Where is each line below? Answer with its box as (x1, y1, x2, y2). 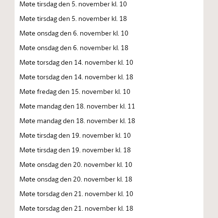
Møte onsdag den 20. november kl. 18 (19, 174, 132, 183)
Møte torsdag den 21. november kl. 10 (19, 189, 133, 198)
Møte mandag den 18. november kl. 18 (19, 116, 135, 125)
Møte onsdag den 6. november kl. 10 (19, 28, 128, 37)
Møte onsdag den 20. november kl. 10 (19, 160, 132, 169)
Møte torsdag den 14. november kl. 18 (19, 72, 133, 81)
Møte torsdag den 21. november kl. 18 (19, 203, 133, 213)
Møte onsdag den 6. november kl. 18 (19, 43, 128, 52)
